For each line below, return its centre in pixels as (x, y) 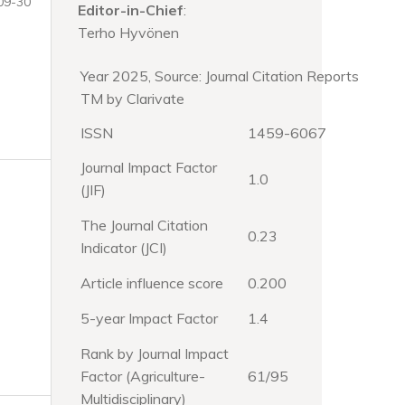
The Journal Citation (144, 225)
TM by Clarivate (132, 98)
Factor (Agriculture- (143, 376)
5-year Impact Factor (149, 318)
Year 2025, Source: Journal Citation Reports (220, 75)
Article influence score (152, 283)
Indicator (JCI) (124, 247)
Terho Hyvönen (128, 32)
